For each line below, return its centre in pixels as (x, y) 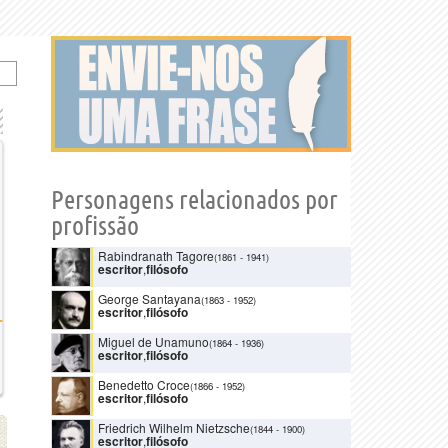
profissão (95, 225)
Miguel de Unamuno (153, 341)
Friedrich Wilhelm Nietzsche (174, 427)
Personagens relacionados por (194, 199)
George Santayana (149, 298)
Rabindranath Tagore (156, 255)
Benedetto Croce (144, 384)
